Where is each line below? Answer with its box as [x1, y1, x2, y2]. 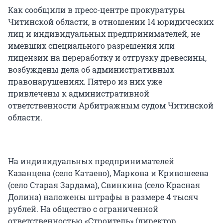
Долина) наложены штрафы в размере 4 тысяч [8, 192, 199, 203]
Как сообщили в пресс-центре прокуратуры [8, 4, 185, 15]
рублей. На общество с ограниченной [8, 204, 158, 215]
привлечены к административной [8, 88, 149, 99]
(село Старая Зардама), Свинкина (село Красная [8, 180, 200, 191]
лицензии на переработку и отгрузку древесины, [8, 52, 207, 63]
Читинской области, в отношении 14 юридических [8, 16, 214, 27]
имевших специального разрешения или [8, 40, 175, 51]
